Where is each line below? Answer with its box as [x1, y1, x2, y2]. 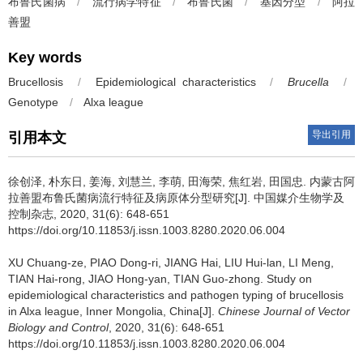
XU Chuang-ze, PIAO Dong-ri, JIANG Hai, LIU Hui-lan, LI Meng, [8, 256, 334, 269]
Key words [8, 49, 82, 66]
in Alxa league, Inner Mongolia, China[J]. [8, 305, 218, 318]
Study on [267, 272, 312, 285]
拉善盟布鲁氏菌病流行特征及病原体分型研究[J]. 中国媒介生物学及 [8, 191, 344, 204]
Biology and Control [8, 321, 109, 334]
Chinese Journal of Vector [218, 305, 350, 318]
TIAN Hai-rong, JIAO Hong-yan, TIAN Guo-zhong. [8, 272, 267, 285]
